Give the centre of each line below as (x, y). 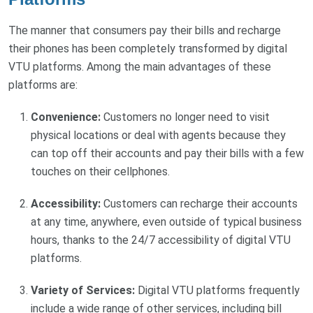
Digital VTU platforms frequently (217, 290)
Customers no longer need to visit (185, 117)
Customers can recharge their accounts (199, 203)
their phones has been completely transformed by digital (148, 48)
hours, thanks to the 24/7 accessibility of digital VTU (161, 240)
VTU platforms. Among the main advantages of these (140, 66)
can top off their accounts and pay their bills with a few (167, 153)
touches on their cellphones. (100, 171)
